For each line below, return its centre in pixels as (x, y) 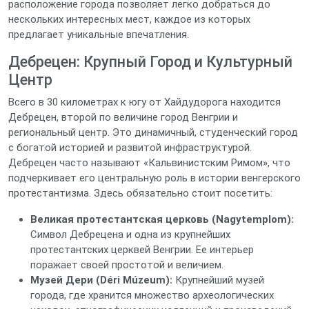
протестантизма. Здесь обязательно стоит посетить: (140, 193)
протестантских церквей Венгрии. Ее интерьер (142, 250)
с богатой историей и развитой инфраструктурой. (130, 148)
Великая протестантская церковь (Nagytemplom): (162, 219)
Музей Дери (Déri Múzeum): (101, 280)
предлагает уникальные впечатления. (99, 34)
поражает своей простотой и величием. (127, 265)
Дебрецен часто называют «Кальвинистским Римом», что (149, 163)
